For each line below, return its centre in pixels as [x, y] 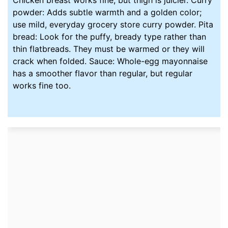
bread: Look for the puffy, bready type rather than [110, 36]
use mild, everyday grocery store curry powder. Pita [113, 24]
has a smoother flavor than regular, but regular [103, 73]
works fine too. [42, 85]
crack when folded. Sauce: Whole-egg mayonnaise [110, 61]
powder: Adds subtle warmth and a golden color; [107, 12]
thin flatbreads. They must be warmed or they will [109, 49]
